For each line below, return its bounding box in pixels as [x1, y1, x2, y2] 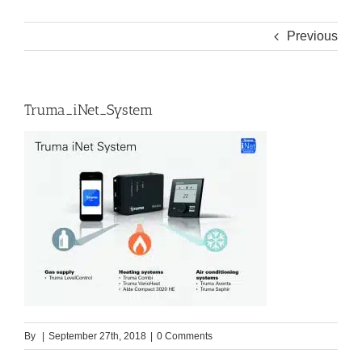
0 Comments [157, 330, 213, 343]
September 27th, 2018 [48, 330, 146, 343]
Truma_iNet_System [24, 101, 153, 120]
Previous [287, 29, 338, 44]
